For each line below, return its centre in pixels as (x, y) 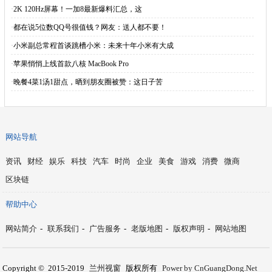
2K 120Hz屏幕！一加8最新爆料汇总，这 (77, 9)
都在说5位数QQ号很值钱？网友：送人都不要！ (90, 27)
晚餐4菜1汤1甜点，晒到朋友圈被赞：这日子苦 (88, 82)
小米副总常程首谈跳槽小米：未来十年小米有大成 (93, 46)
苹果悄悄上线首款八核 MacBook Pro (71, 64)
